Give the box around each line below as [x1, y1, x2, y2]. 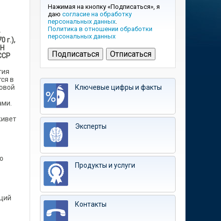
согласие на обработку [62, 10, 132, 18]
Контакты [75, 200, 107, 208]
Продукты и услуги [75, 161, 135, 169]
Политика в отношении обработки [48, 25, 152, 33]
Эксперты [75, 122, 107, 130]
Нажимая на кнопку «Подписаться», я [48, 3, 160, 10]
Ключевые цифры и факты [75, 83, 162, 91]
